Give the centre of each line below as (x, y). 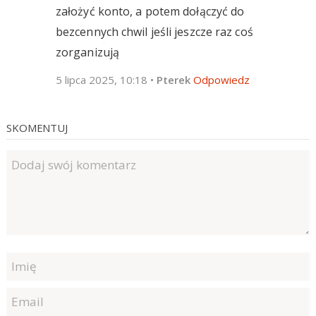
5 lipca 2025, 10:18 (101, 79)
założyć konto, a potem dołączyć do (150, 11)
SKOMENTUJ (37, 127)
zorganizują (87, 52)
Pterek (173, 79)
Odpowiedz (221, 79)
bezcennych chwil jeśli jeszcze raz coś (154, 31)
